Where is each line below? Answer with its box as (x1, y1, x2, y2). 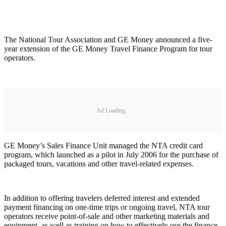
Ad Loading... (96, 106, 130, 114)
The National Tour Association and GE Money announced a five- (4, 35, 212, 44)
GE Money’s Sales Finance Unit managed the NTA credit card (4, 141, 203, 150)
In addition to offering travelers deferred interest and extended (4, 194, 200, 203)
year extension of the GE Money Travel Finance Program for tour (4, 44, 212, 53)
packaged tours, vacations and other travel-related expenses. (4, 159, 198, 168)
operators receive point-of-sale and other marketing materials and (4, 212, 209, 221)
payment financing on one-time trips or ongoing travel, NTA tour (4, 203, 210, 212)
